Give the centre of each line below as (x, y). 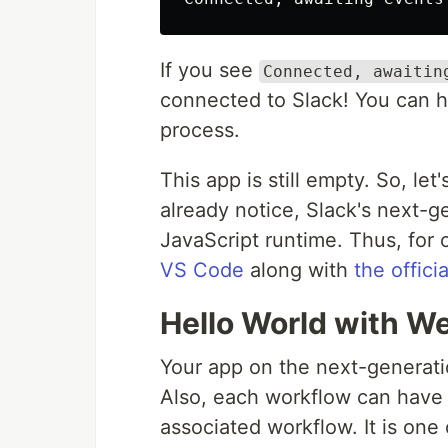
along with (299, 270)
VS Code (202, 270)
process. (200, 130)
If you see (209, 70)
